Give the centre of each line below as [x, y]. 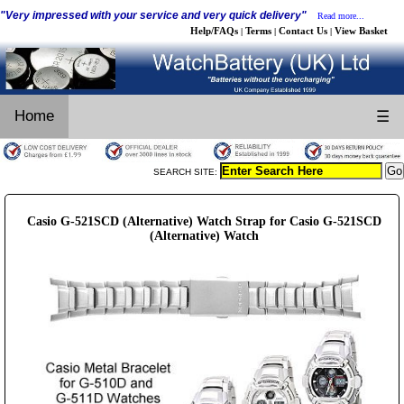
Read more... [341, 16]
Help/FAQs [214, 31]
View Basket [361, 31]
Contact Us [303, 31]
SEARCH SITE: [187, 171]
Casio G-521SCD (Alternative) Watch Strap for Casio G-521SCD [204, 221]
